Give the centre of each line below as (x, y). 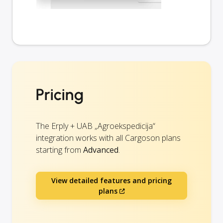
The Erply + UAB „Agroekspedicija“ (96, 126)
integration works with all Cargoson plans (108, 138)
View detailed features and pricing (111, 181)
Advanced (101, 150)
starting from (59, 150)
